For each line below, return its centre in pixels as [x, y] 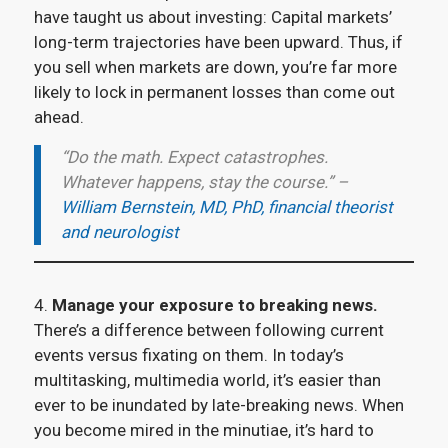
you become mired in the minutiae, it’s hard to [203, 429]
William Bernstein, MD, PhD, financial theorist [226, 206]
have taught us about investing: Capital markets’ [212, 17]
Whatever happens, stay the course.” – [204, 181]
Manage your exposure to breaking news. [214, 304]
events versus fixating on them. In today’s [188, 354]
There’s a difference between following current [208, 329]
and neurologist [119, 231]
